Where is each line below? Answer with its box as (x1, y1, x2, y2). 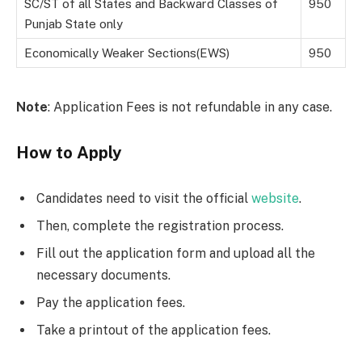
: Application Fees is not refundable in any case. (48, 99, 332, 115)
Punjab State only (24, 16, 123, 31)
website (251, 191, 299, 207)
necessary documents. (36, 267, 170, 284)
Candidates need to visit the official (36, 191, 251, 207)
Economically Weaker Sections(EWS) (24, 45, 229, 60)
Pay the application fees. (36, 295, 185, 311)
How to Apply (16, 142, 122, 162)
